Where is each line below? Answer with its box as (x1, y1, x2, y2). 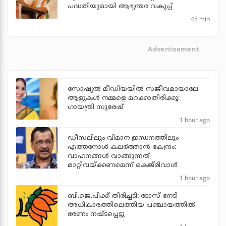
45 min (191, 14, 210, 23)
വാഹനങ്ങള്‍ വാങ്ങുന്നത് (68, 152, 150, 161)
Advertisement (148, 44, 200, 53)
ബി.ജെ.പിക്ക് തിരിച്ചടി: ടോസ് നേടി (68, 192, 178, 201)
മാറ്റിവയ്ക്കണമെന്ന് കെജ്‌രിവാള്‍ (68, 161, 178, 170)
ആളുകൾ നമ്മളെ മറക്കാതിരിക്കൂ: (68, 94, 180, 103)
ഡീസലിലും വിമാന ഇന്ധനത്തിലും (68, 134, 179, 143)
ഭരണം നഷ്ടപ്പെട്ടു (68, 210, 125, 219)
